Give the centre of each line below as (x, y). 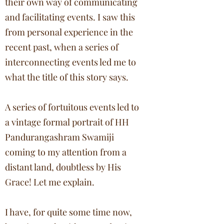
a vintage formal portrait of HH (67, 122)
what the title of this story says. (67, 77)
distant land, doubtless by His (63, 167)
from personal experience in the (69, 32)
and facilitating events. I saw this (70, 17)
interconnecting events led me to (70, 62)
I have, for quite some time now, (68, 212)
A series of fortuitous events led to (72, 107)
